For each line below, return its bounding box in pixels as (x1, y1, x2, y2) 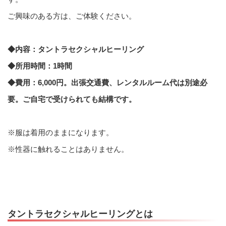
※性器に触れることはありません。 (8, 144, 129, 153)
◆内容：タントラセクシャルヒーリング (8, 44, 144, 53)
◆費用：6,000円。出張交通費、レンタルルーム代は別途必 (8, 78, 207, 87)
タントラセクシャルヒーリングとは (8, 209, 153, 219)
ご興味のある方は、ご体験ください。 (8, 11, 136, 20)
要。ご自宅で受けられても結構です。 (8, 94, 136, 103)
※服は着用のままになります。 (8, 128, 114, 137)
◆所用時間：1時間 (8, 61, 72, 70)
